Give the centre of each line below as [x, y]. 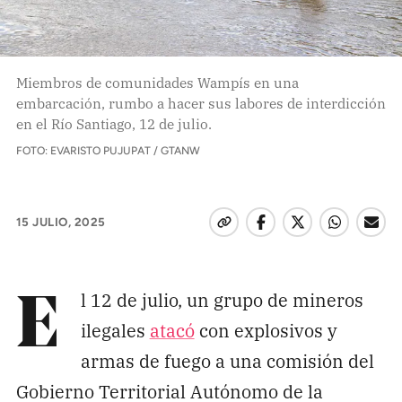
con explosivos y [266, 329]
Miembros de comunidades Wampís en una [157, 82]
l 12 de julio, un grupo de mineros [222, 299]
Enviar [351, 210]
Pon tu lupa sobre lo [139, 16]
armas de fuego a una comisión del [227, 360]
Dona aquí [81, 103]
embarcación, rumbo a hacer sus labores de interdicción [201, 103]
